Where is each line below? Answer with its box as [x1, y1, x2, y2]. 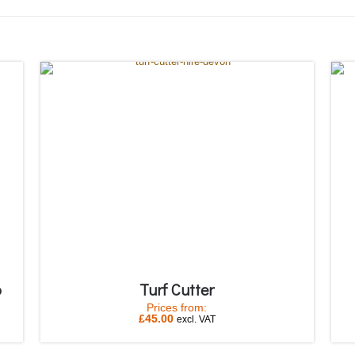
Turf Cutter [139, 279, 215, 300]
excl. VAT [176, 314, 216, 325]
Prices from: [147, 301, 208, 315]
